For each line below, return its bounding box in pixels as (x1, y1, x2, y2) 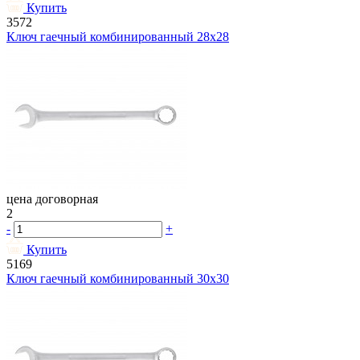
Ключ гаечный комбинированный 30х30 (6, 272, 229, 286)
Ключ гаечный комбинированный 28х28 (6, 30, 229, 44)
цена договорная (6, 192, 98, 207)
